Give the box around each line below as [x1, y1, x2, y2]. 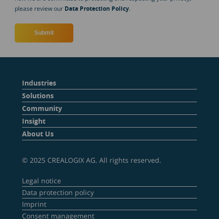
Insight [22, 116, 45, 126]
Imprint [22, 199, 46, 209]
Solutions [22, 90, 54, 100]
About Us [22, 129, 54, 138]
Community [22, 103, 62, 113]
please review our [15, 4, 65, 13]
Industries [22, 78, 56, 88]
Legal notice [22, 175, 61, 185]
